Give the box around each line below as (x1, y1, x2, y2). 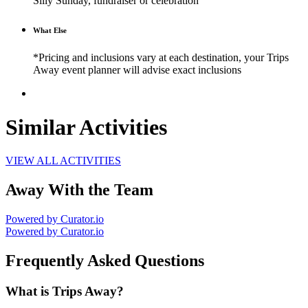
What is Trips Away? (5, 283, 124, 298)
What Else (33, 26, 67, 35)
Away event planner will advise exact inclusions (33, 64, 241, 76)
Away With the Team (5, 181, 153, 199)
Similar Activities (5, 114, 167, 140)
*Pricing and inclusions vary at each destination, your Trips (33, 52, 289, 64)
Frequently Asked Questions (5, 252, 204, 270)
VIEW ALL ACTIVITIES (5, 155, 121, 167)
